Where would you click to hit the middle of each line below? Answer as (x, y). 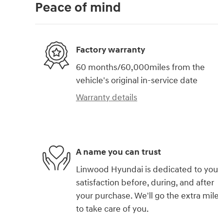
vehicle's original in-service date (137, 80)
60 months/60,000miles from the (140, 67)
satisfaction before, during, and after (145, 182)
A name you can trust (118, 152)
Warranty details (107, 97)
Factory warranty (110, 50)
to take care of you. (112, 209)
